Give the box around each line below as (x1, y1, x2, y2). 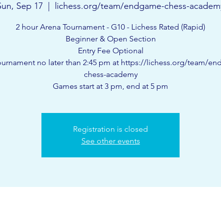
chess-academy (83, 70, 138, 79)
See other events (81, 136, 140, 146)
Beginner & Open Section (65, 34, 156, 44)
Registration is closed (73, 124, 148, 134)
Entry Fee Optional (77, 46, 144, 56)
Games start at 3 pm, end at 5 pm (53, 81, 168, 91)
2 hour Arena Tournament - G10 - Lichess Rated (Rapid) (16, 22, 205, 32)
